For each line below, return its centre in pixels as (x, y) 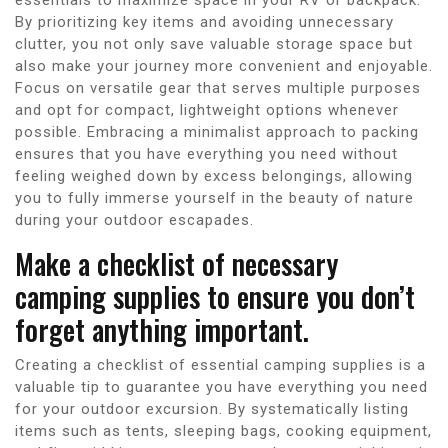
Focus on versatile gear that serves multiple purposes (218, 87)
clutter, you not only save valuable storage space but (214, 43)
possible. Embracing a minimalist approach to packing (217, 131)
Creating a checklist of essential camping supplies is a (220, 364)
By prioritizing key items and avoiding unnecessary (204, 21)
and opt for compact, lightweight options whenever (207, 109)
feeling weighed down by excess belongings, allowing (214, 175)
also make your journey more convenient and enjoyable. (224, 65)
